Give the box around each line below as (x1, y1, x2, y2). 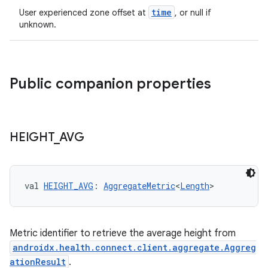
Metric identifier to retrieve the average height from (10, 227, 236, 239)
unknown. (19, 19, 56, 30)
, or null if (175, 7, 211, 18)
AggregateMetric (103, 180, 175, 191)
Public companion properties (10, 75, 211, 93)
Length (180, 180, 209, 191)
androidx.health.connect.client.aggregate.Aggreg (13, 242, 256, 253)
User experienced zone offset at (19, 7, 148, 18)
